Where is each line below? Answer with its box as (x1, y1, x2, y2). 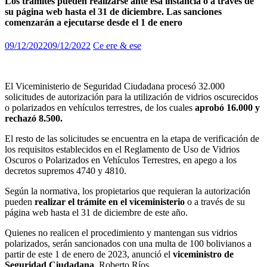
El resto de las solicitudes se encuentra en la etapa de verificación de (5, 133, 259, 144)
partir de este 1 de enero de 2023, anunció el (5, 249, 173, 260)
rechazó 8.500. (5, 113, 63, 124)
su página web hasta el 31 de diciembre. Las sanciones (5, 7, 222, 17)
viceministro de (173, 249, 234, 260)
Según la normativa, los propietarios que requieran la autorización (5, 186, 250, 197)
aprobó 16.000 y (195, 103, 260, 113)
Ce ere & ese (93, 41, 141, 51)
